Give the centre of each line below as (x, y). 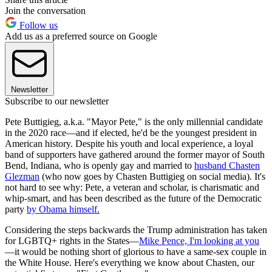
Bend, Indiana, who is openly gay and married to (100, 166)
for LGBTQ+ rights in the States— (72, 241)
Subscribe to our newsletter (57, 101)
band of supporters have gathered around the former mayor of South (135, 155)
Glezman (22, 177)
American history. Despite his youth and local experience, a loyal (129, 144)
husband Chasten (227, 166)
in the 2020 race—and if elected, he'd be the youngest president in (131, 133)
